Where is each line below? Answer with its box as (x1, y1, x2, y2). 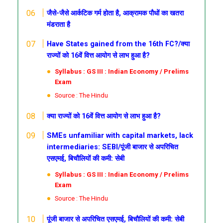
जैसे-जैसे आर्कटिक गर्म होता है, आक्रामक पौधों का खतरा (47, 9, 184, 17)
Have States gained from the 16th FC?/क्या (47, 40, 190, 48)
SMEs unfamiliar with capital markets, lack (47, 131, 194, 140)
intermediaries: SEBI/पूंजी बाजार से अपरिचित (47, 143, 179, 151)
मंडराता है (47, 20, 71, 29)
